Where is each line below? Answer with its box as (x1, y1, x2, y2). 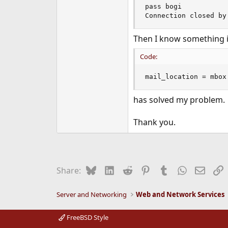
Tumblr (168, 163, 196, 175)
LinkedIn (113, 163, 147, 175)
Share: (56, 164, 81, 176)
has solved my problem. (133, 94, 225, 105)
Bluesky (96, 163, 126, 175)
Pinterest (150, 163, 186, 175)
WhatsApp (186, 163, 226, 175)
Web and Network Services (135, 190, 224, 199)
